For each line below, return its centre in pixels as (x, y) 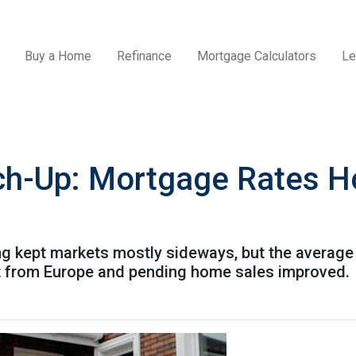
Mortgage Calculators (256, 56)
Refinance (144, 56)
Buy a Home (58, 56)
